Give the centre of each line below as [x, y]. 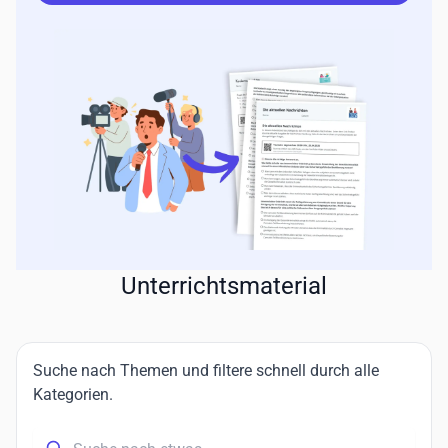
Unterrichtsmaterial [224, 286]
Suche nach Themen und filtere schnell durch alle [206, 370]
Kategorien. [73, 394]
